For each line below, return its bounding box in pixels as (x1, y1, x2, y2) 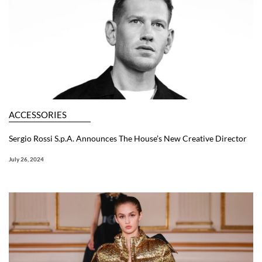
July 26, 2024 (9, 155, 44, 163)
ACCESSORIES (9, 109, 67, 120)
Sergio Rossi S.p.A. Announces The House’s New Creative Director (9, 133, 247, 143)
